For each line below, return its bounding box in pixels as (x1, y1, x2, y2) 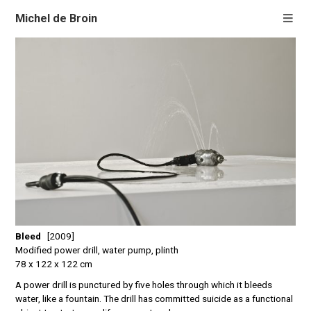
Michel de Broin (15, 12, 98, 25)
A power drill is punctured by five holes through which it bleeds (15, 279, 273, 291)
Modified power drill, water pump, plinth (15, 244, 179, 255)
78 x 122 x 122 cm (15, 258, 93, 269)
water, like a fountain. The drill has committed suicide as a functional (15, 293, 294, 305)
